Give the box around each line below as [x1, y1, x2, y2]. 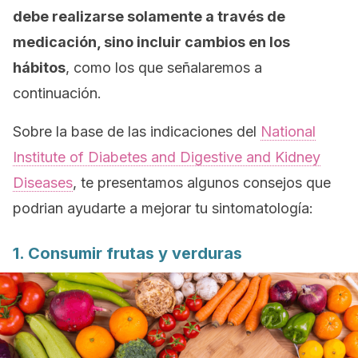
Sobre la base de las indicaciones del [13, 123, 261, 140]
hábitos [13, 59, 66, 76]
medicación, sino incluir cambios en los [13, 34, 290, 50]
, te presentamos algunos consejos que [73, 174, 331, 191]
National [261, 123, 316, 140]
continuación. [13, 85, 101, 101]
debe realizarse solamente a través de [13, 8, 285, 25]
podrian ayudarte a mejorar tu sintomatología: [13, 200, 313, 217]
